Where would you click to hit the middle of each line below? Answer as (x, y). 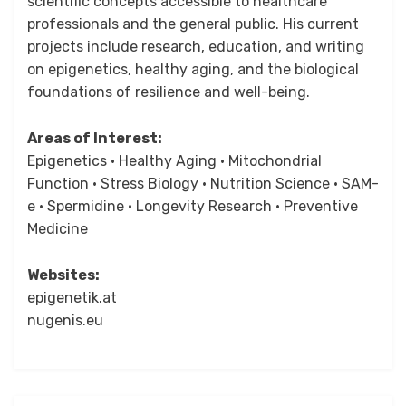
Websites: (63, 275)
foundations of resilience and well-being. (169, 92)
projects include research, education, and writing (196, 47)
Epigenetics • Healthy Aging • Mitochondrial (174, 161)
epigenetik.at (72, 298)
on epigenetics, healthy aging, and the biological (193, 69)
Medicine (58, 229)
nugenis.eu (65, 320)
